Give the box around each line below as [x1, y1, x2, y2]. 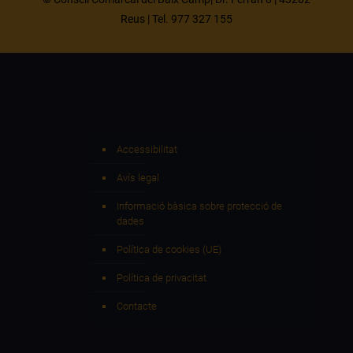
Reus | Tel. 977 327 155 [121, 13, 232, 25]
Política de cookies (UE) [117, 243, 221, 255]
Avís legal [117, 172, 159, 184]
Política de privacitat [117, 272, 206, 284]
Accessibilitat [117, 143, 177, 155]
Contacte [117, 300, 157, 312]
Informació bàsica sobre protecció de [117, 200, 282, 212]
